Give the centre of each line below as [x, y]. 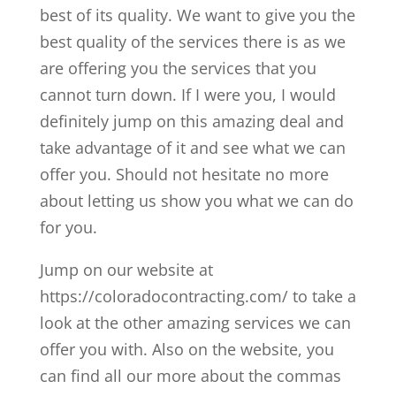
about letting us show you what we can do [196, 201]
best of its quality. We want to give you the [197, 15]
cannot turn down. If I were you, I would [187, 95]
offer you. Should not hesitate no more [184, 175]
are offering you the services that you [178, 69]
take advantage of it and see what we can [192, 148]
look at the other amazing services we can [195, 323]
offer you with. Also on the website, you [187, 350]
